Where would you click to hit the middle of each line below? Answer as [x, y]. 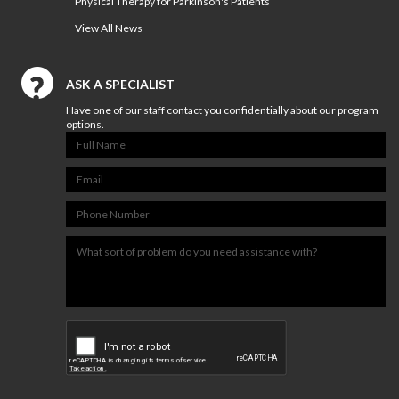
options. [85, 124]
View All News [109, 28]
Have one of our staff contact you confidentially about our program [222, 110]
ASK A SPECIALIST [120, 84]
